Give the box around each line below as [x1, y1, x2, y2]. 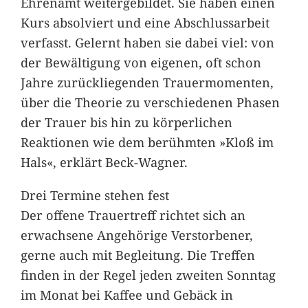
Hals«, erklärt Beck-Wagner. [20, 153, 188, 171]
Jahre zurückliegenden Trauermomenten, [20, 74, 274, 91]
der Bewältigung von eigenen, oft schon [20, 54, 261, 71]
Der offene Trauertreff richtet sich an [20, 206, 245, 223]
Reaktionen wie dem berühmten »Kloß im [20, 133, 274, 151]
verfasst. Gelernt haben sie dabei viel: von [20, 34, 274, 52]
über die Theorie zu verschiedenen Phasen [20, 93, 280, 111]
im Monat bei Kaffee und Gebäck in [20, 285, 233, 303]
